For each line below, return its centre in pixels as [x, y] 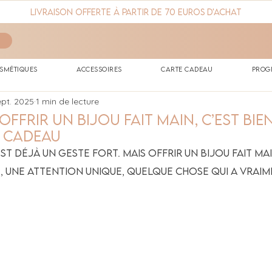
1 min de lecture [67, 101]
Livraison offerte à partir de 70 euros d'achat [136, 12]
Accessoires [99, 69]
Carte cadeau [187, 69]
